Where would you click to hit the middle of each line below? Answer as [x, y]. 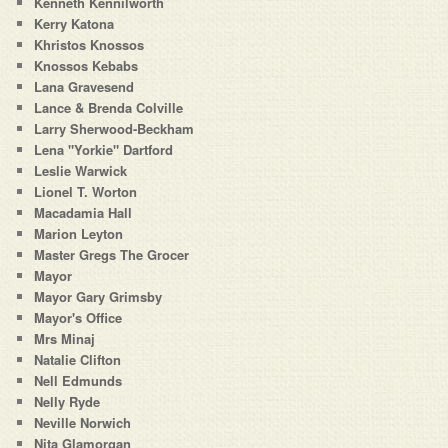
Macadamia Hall [83, 213]
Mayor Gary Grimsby [98, 297]
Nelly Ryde [67, 402]
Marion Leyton [79, 234]
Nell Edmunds [78, 381]
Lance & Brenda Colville [109, 108]
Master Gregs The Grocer [112, 255]
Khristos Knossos [89, 45]
